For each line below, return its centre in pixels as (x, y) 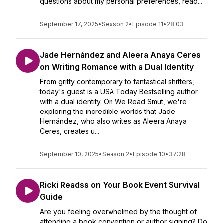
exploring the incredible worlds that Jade (108, 111)
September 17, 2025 (69, 24)
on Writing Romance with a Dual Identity (117, 67)
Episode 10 (149, 154)
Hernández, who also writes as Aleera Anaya (113, 121)
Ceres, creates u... (69, 131)
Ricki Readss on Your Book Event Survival (120, 185)
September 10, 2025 (69, 154)
